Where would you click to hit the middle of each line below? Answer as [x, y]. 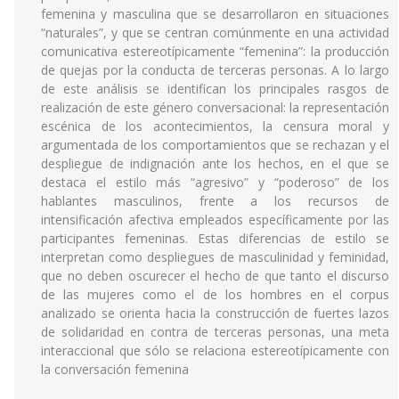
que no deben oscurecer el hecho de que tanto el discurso [215, 276]
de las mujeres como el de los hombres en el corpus [215, 294]
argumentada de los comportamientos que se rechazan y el [215, 145]
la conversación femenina [115, 369]
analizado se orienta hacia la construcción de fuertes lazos [215, 313]
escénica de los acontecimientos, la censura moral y [215, 126]
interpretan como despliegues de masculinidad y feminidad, [215, 257]
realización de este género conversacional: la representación [215, 107]
